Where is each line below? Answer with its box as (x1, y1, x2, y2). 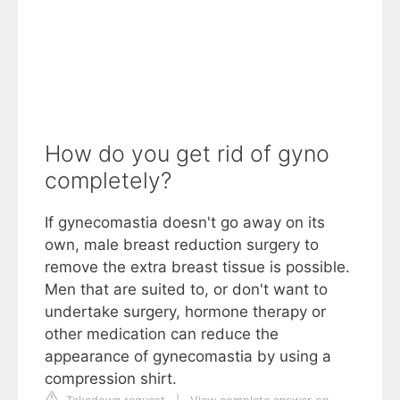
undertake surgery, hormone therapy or (45, 303, 326, 321)
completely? (45, 167, 171, 194)
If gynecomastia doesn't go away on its (45, 213, 325, 231)
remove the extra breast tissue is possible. (45, 258, 350, 276)
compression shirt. (45, 370, 177, 387)
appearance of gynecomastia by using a (45, 347, 331, 365)
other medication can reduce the (45, 325, 279, 343)
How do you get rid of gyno (45, 140, 329, 167)
